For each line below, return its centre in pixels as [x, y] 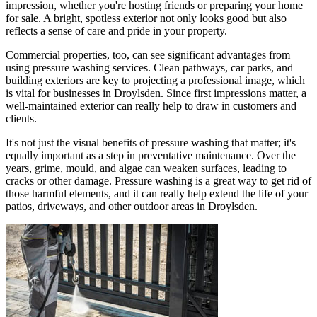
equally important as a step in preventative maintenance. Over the [151, 155]
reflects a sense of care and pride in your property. [116, 30]
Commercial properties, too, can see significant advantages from [148, 54]
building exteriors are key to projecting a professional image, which [155, 80]
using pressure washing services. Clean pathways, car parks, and [149, 67]
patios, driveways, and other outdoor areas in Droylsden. [132, 206]
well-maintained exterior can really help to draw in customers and [151, 105]
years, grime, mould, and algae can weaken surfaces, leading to [146, 168]
